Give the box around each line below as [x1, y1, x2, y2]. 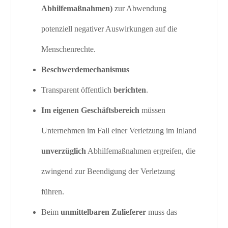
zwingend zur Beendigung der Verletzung [41, 167, 176, 176]
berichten [113, 85, 147, 95]
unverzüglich [41, 147, 87, 156]
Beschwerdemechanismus [41, 65, 130, 74]
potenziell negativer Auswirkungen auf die [41, 24, 178, 34]
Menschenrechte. [41, 45, 96, 54]
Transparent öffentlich [41, 85, 114, 95]
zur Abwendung [112, 4, 167, 13]
